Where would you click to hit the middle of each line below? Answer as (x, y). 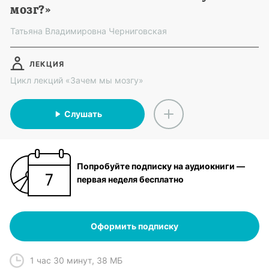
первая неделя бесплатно (130, 179)
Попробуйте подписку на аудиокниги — (161, 166)
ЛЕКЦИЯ (47, 64)
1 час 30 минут (61, 260)
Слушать (83, 114)
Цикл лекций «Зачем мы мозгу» (77, 80)
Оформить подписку (134, 226)
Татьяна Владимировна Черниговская (89, 31)
